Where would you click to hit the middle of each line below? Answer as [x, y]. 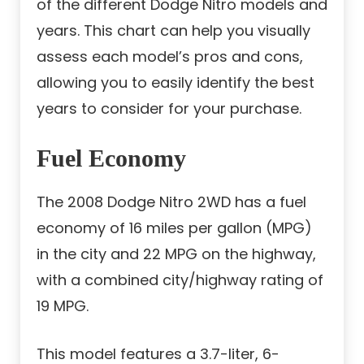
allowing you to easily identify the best [175, 83]
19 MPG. [63, 306]
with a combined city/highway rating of [180, 280]
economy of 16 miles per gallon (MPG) [174, 228]
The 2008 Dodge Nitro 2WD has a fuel [171, 202]
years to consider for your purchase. [169, 109]
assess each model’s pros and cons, [170, 57]
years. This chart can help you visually [173, 31]
